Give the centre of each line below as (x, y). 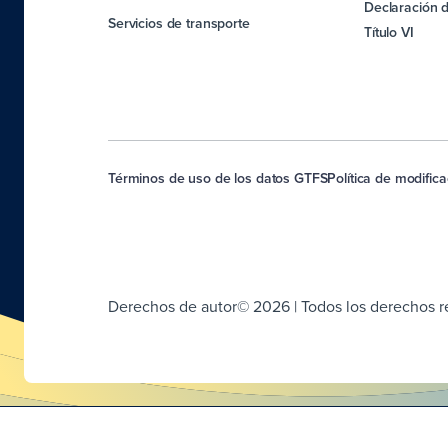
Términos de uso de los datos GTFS (218, 178)
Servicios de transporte (179, 23)
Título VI (389, 32)
